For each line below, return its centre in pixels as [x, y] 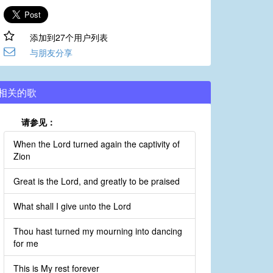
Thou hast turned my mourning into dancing [98, 231]
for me [26, 243]
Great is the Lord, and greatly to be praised [97, 181]
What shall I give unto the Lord [72, 206]
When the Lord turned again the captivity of [97, 144]
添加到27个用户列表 [69, 37]
